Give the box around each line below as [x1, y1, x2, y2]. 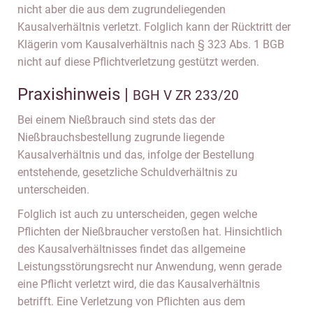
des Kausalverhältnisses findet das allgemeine [17, 242, 245, 256]
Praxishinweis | [17, 85, 133, 104]
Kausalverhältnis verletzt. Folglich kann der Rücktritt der [17, 20, 291, 34]
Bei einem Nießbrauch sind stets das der [17, 113, 215, 126]
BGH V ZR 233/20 [133, 87, 239, 103]
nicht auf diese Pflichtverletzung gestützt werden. [17, 55, 259, 68]
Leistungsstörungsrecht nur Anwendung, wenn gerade [17, 260, 282, 273]
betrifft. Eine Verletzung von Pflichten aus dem [17, 295, 245, 308]
